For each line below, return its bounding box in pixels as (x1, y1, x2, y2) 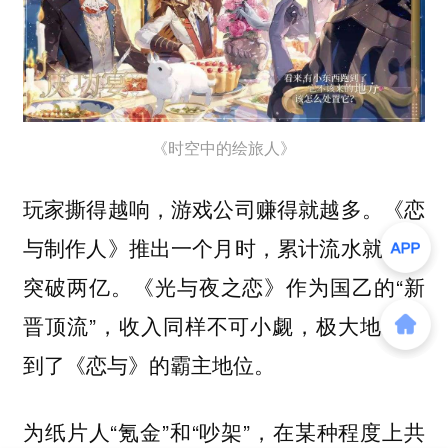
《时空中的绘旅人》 (152, 135, 296, 159)
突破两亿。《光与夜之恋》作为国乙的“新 (22, 271, 426, 302)
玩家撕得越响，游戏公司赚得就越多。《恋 (22, 193, 426, 224)
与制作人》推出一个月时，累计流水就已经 (22, 232, 426, 263)
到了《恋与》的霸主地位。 (22, 349, 275, 380)
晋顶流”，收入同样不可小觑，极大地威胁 (22, 310, 426, 341)
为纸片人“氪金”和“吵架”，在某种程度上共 (22, 415, 426, 446)
